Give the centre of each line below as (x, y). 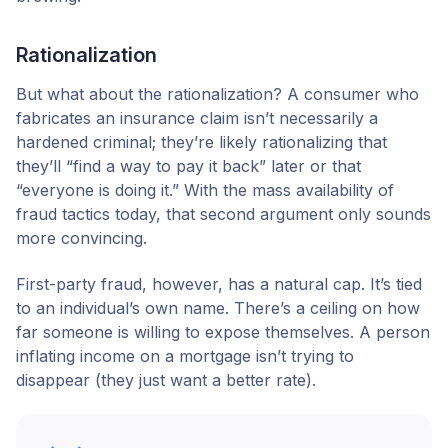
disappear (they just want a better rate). (166, 379)
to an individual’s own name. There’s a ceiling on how (218, 307)
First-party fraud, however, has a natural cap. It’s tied (219, 283)
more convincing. (81, 237)
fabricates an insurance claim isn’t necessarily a (197, 117)
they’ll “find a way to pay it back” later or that (188, 165)
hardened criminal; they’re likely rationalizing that (201, 141)
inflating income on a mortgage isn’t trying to (185, 355)
